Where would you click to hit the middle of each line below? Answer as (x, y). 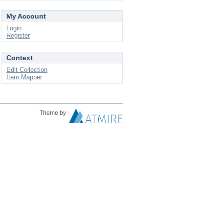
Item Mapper (24, 77)
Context (20, 58)
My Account (26, 16)
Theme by (54, 113)
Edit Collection (27, 70)
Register (18, 35)
